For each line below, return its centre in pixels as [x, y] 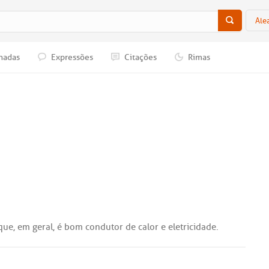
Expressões [71, 57]
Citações [140, 57]
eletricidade [192, 227]
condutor [104, 227]
